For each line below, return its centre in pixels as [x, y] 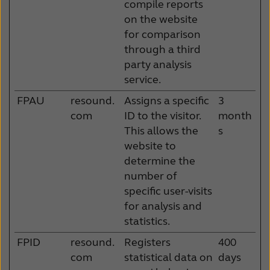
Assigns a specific [167, 100]
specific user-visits [168, 191]
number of [151, 176]
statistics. [147, 221]
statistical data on [168, 257]
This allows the [161, 130]
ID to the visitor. [163, 115]
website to [150, 146]
